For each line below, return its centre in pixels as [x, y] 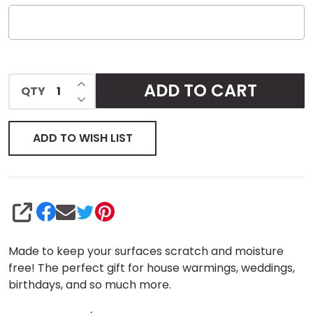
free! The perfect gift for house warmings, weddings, [152, 268]
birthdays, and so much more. [90, 284]
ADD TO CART [200, 90]
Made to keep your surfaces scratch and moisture [146, 251]
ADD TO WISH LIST [82, 138]
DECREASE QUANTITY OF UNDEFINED [170, 96]
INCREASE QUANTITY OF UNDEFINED [169, 81]
